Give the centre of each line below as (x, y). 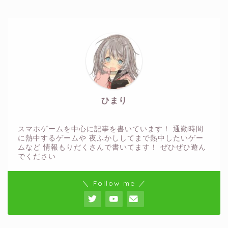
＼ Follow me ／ (114, 183)
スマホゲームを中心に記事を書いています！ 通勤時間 (111, 129)
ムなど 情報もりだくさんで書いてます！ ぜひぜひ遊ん (112, 148)
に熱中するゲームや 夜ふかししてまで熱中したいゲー (111, 138)
